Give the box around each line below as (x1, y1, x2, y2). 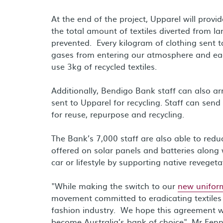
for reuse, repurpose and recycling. (51, 108, 184, 120)
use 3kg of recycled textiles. (51, 60, 157, 72)
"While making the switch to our (51, 180, 178, 192)
